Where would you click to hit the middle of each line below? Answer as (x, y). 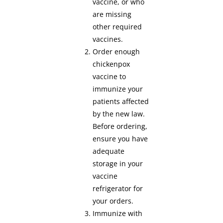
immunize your (118, 89)
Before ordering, (120, 126)
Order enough (116, 52)
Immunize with (118, 214)
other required (117, 27)
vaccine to (110, 77)
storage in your (118, 164)
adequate (109, 151)
